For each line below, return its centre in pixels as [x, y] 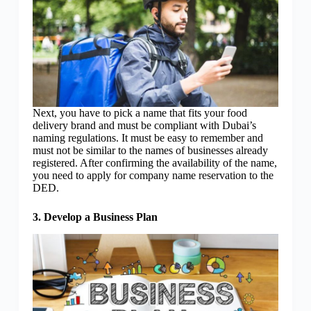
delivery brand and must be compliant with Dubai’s [144, 126]
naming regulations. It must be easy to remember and [148, 138]
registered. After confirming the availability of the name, [154, 163]
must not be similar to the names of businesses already [150, 151]
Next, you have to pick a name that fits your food [140, 113]
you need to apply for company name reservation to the [153, 176]
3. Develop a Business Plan [96, 217]
